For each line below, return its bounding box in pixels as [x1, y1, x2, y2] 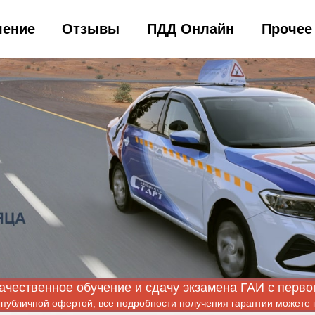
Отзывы [62, 21, 120, 37]
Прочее [262, 21, 313, 37]
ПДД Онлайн [147, 21, 235, 37]
